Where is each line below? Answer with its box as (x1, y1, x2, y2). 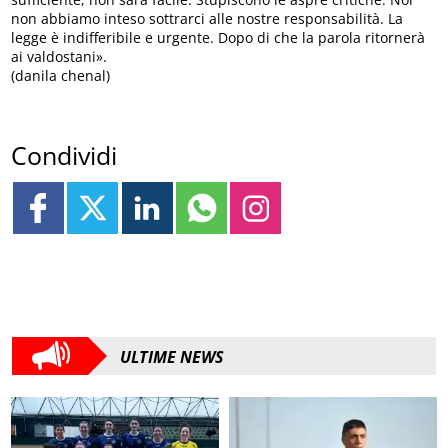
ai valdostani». (11, 47, 108, 67)
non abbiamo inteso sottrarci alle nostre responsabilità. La (11, 9, 404, 29)
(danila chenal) (11, 66, 111, 86)
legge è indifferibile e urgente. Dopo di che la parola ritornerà (11, 28, 426, 48)
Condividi (11, 138, 118, 173)
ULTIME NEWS (120, 345, 224, 368)
